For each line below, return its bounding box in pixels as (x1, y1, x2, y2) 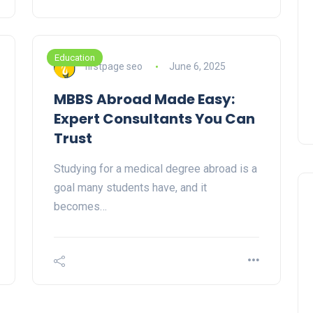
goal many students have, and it (54, 181, 207, 195)
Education (54, 52, 95, 64)
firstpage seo (85, 60, 143, 72)
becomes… (54, 200, 107, 214)
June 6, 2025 (168, 60, 226, 72)
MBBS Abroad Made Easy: (54, 89, 235, 110)
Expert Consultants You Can (54, 109, 255, 129)
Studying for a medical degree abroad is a (54, 162, 257, 176)
